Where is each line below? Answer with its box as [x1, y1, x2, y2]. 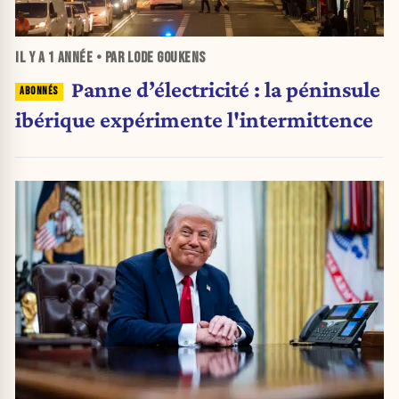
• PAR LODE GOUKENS [93, 49, 206, 68]
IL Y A [15, 49, 48, 68]
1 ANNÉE [47, 49, 93, 68]
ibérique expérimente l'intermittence [15, 106, 373, 132]
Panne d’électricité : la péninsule [70, 76, 380, 102]
